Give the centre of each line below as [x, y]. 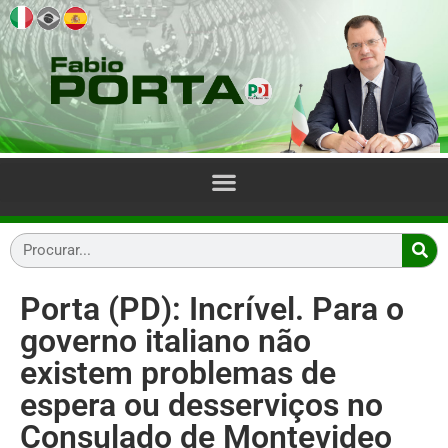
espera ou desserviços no [201, 404]
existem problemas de [178, 372]
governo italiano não [165, 340]
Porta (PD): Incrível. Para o [212, 308]
